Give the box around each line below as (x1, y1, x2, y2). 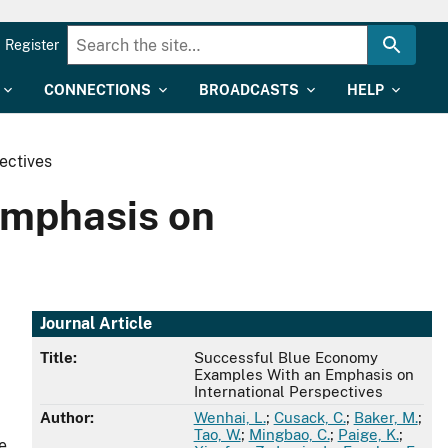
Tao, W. (193, 426, 241, 444)
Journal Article (40, 314, 152, 334)
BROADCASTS (199, 82, 299, 98)
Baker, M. (353, 409, 418, 427)
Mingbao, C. (248, 426, 330, 444)
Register (5, 37, 59, 53)
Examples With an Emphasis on (193, 366, 414, 384)
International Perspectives (193, 383, 383, 401)
